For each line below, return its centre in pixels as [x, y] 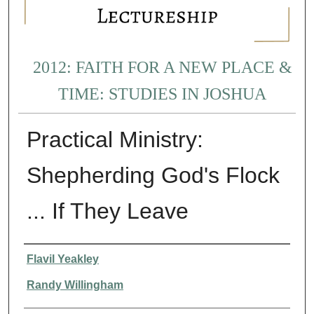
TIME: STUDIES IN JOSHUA [163, 94]
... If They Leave [107, 211]
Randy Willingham [75, 285]
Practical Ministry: [115, 139]
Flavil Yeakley [62, 259]
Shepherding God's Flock [153, 175]
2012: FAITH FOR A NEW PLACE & [162, 68]
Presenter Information [71, 254]
